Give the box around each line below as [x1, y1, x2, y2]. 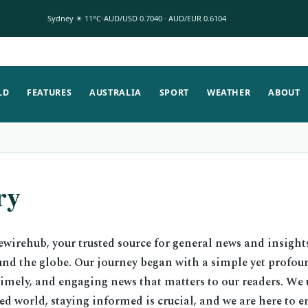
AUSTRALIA [89, 87, 142, 98]
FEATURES [27, 87, 72, 98]
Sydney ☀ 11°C [47, 13, 101, 23]
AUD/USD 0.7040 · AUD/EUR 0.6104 [103, 13, 226, 23]
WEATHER [206, 87, 251, 98]
